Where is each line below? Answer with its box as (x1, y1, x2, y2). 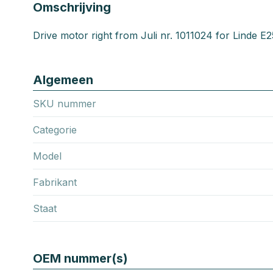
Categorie (33, 123, 77, 136)
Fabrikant (33, 175, 77, 188)
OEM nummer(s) (33, 250, 128, 266)
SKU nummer (33, 97, 96, 110)
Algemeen (33, 72, 93, 87)
